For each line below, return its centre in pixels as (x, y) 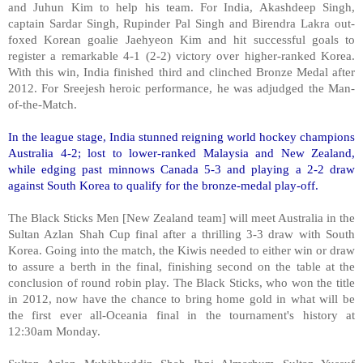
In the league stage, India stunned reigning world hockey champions (181, 136)
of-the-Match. (43, 104)
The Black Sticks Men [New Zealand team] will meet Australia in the (181, 217)
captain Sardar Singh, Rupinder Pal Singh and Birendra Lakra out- (181, 23)
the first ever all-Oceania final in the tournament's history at (181, 314)
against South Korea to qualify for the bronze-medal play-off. (163, 185)
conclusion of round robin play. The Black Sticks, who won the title (181, 282)
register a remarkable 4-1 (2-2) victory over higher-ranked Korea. (181, 55)
